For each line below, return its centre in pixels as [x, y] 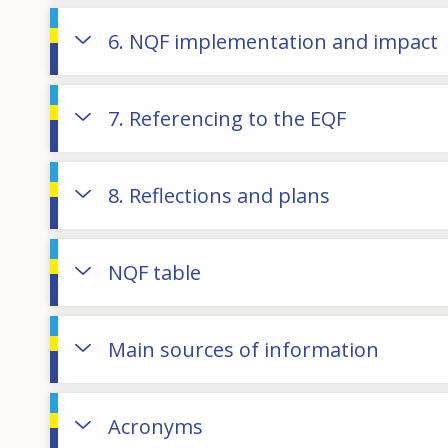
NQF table [154, 272]
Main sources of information [243, 349]
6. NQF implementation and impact [273, 41]
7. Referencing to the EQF [227, 118]
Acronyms [155, 426]
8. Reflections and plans [219, 195]
